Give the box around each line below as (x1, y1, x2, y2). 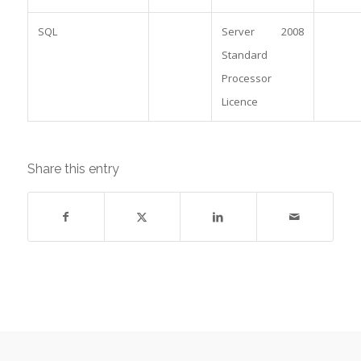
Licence (221, 93, 258, 109)
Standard (221, 47, 268, 62)
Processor (221, 70, 272, 85)
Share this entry (27, 160, 119, 176)
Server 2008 (221, 23, 304, 39)
